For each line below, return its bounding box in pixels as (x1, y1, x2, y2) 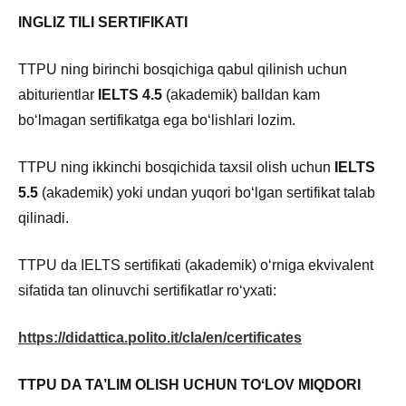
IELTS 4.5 (98, 86, 162, 102)
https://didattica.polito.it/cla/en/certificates (18, 329, 302, 345)
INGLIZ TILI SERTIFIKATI (18, 14, 188, 30)
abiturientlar (18, 86, 98, 102)
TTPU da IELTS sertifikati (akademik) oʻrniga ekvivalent (18, 256, 373, 273)
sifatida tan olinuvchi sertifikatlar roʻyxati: (18, 282, 276, 298)
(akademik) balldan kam (162, 86, 320, 102)
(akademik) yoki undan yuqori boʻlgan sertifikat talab (38, 184, 375, 200)
